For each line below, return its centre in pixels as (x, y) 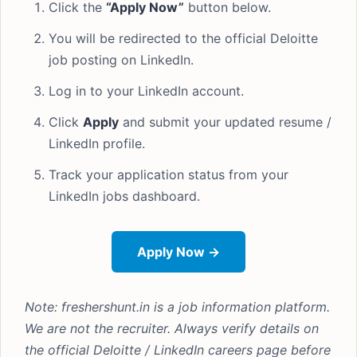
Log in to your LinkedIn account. (146, 91)
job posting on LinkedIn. (121, 60)
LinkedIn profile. (97, 143)
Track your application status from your (169, 175)
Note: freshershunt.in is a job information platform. (177, 307)
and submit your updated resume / (225, 122)
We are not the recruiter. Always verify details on (172, 328)
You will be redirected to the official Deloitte (183, 38)
